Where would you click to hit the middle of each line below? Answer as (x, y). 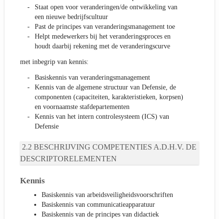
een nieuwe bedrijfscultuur (71, 17)
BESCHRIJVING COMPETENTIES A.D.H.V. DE (115, 147)
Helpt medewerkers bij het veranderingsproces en (103, 37)
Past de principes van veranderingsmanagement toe (105, 27)
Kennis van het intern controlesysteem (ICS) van (102, 117)
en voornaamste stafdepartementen (82, 107)
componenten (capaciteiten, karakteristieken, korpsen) (109, 97)
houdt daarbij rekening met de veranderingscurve (102, 46)
